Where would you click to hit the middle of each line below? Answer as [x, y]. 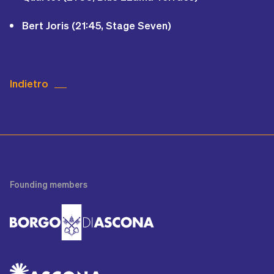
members [68, 184]
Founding [30, 184]
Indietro [29, 83]
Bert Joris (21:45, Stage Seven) [97, 25]
